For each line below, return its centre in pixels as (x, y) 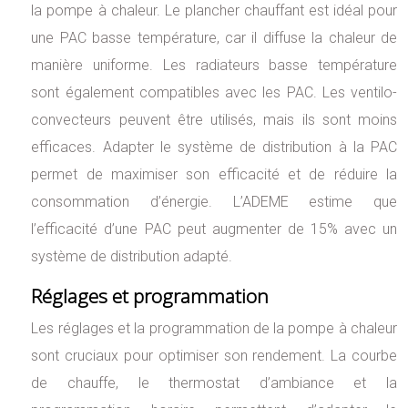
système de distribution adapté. (132, 257)
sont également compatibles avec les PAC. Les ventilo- (214, 93)
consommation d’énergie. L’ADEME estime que (214, 202)
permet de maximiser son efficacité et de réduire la (214, 175)
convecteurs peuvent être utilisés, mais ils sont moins (214, 120)
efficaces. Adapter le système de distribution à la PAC (214, 148)
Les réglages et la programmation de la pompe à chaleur (214, 329)
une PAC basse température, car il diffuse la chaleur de (214, 38)
